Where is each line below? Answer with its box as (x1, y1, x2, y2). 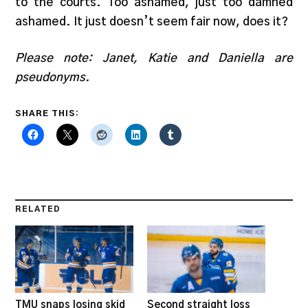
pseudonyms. (15, 71, 90, 84)
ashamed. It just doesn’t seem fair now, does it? (15, 15, 289, 27)
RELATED (15, 205, 61, 213)
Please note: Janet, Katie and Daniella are (15, 52, 293, 65)
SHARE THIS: (15, 109, 80, 118)
